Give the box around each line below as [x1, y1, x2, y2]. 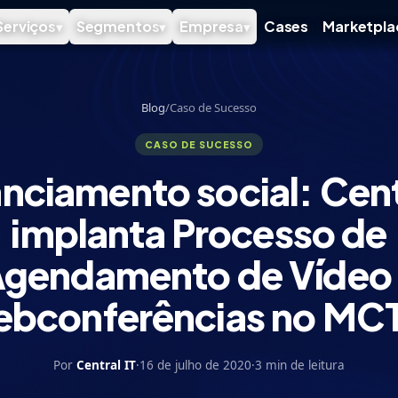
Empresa [179, 17, 244, 36]
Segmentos [76, 17, 160, 36]
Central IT [76, 357, 136, 373]
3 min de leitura [255, 357, 345, 373]
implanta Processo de [11, 209, 387, 256]
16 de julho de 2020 [139, 357, 251, 373]
